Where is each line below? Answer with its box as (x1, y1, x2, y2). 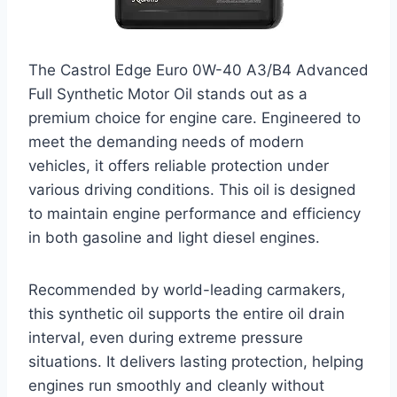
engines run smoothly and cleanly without (28, 376, 324, 394)
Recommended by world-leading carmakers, (28, 280, 346, 299)
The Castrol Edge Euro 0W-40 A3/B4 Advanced (28, 60, 369, 79)
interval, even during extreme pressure (28, 328, 303, 346)
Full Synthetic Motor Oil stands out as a (28, 84, 307, 103)
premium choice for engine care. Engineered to (28, 108, 361, 127)
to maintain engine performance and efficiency (28, 204, 361, 222)
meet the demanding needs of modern (28, 132, 304, 151)
